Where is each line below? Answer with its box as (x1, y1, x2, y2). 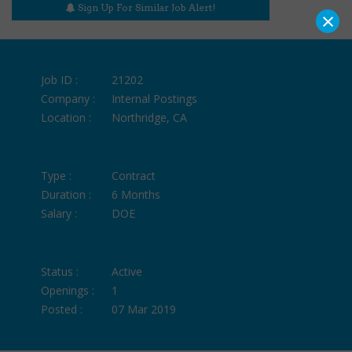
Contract (112, 167, 156, 183)
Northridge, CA (112, 109, 188, 125)
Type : (41, 167, 72, 183)
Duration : (41, 186, 92, 202)
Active (112, 263, 143, 279)
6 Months (112, 186, 161, 202)
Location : (41, 109, 92, 125)
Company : (41, 90, 96, 106)
